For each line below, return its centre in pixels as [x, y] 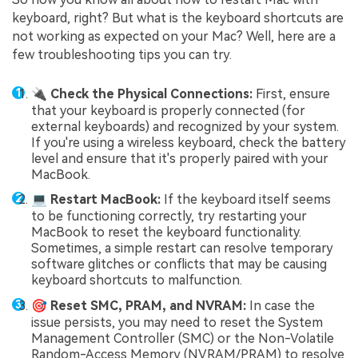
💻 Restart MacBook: [97, 200]
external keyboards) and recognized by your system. [185, 126]
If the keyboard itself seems [247, 200]
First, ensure [293, 93]
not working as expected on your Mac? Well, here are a [174, 36]
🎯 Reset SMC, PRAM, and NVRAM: [140, 305]
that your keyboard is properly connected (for [168, 110]
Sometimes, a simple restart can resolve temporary [182, 249]
